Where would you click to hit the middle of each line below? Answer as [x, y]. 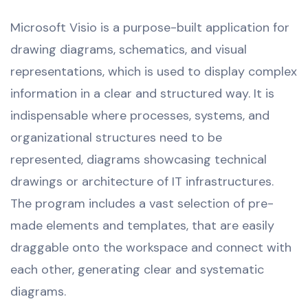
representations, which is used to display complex [154, 71]
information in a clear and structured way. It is [142, 93]
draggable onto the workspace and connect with [151, 247]
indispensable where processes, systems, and [140, 115]
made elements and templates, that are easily [142, 225]
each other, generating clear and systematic [137, 269]
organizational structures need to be [116, 137]
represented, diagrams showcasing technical [139, 159]
